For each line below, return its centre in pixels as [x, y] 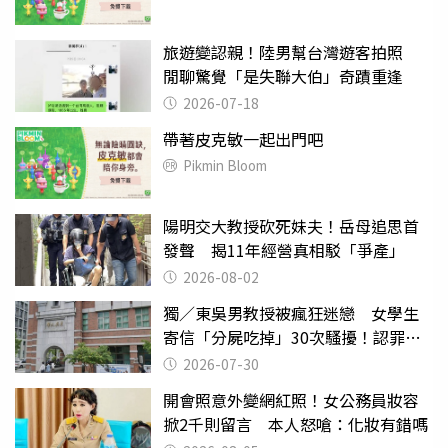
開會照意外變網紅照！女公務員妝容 [291, 399]
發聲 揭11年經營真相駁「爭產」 [284, 249]
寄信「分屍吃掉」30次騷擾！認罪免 [292, 336]
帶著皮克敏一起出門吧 [243, 138]
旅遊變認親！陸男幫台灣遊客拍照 [291, 51]
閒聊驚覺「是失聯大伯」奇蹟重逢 [283, 75]
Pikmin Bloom [225, 165]
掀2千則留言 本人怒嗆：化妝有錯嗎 [295, 423]
